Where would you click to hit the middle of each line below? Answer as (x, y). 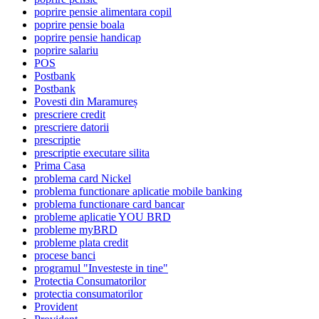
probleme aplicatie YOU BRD (103, 217)
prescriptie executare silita (92, 153)
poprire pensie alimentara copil (103, 12)
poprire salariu (66, 51)
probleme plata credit (81, 243)
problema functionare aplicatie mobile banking (138, 192)
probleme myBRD (76, 230)
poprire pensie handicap (88, 38)
